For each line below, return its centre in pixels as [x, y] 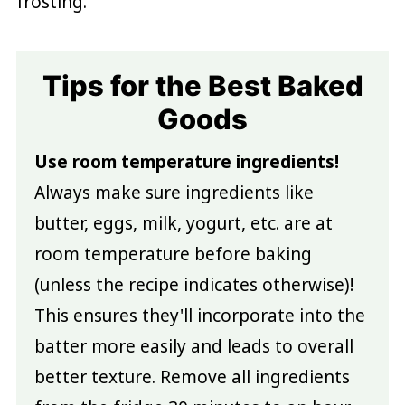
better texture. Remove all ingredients [192, 377]
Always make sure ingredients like [174, 193]
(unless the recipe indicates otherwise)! [193, 285]
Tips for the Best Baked [202, 86]
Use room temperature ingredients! [186, 162]
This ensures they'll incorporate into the [199, 316]
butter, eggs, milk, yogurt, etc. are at [183, 224]
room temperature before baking [173, 254]
